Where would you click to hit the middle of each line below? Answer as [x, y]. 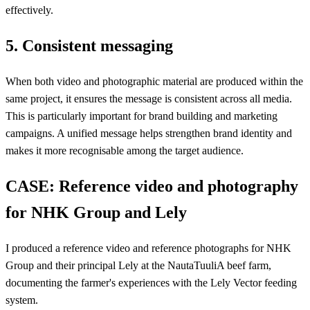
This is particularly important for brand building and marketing [142, 116]
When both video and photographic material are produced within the [154, 81]
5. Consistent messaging [89, 45]
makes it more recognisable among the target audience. [125, 150]
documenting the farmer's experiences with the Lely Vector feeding [151, 282]
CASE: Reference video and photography [152, 186]
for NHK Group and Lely [96, 212]
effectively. [29, 10]
